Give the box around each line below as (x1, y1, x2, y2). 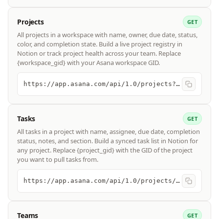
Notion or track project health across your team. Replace (17, 49, 181, 58)
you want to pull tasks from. (17, 155, 98, 164)
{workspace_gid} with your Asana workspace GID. (17, 58, 160, 67)
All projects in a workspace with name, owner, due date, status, (17, 30, 197, 40)
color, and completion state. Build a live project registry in (17, 40, 182, 49)
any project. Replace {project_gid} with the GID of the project (17, 146, 193, 155)
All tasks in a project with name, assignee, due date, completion (17, 127, 200, 136)
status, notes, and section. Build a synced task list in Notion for (17, 136, 198, 146)
